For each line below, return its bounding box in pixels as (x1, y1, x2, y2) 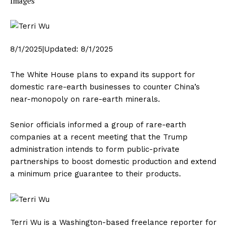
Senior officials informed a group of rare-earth (10, 120, 186, 130)
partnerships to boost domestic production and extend (10, 157, 216, 167)
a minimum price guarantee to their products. (10, 169, 181, 179)
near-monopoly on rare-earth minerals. (10, 95, 160, 104)
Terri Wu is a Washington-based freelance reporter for (10, 218, 217, 227)
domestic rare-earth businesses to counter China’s (10, 82, 200, 92)
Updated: (44, 44, 81, 54)
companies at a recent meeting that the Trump (10, 132, 188, 142)
